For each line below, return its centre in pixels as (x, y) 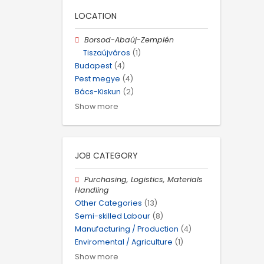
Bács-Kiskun (98, 92)
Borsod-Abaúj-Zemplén (129, 39)
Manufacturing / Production (127, 229)
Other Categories (108, 203)
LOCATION (96, 16)
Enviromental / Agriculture (124, 242)
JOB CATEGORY (106, 155)
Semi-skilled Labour (113, 216)
